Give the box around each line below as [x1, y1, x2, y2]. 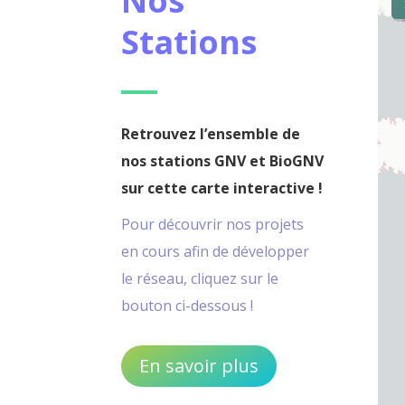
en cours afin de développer [121, 240, 310, 261]
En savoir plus [139, 353, 259, 379]
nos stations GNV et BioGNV [121, 150, 325, 171]
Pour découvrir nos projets [121, 213, 305, 234]
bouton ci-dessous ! [121, 295, 254, 316]
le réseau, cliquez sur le [121, 268, 279, 288]
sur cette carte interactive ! [121, 177, 324, 198]
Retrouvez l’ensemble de [121, 123, 301, 144]
